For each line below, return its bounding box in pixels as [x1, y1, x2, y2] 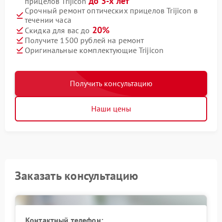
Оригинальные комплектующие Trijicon [25, 45, 164, 55]
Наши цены [91, 104, 131, 113]
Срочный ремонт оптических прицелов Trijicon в [25, 5, 198, 15]
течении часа [25, 15, 71, 25]
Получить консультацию [69, 78, 153, 88]
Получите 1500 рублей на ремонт [25, 35, 144, 45]
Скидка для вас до [25, 25, 92, 35]
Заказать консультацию [15, 168, 139, 183]
